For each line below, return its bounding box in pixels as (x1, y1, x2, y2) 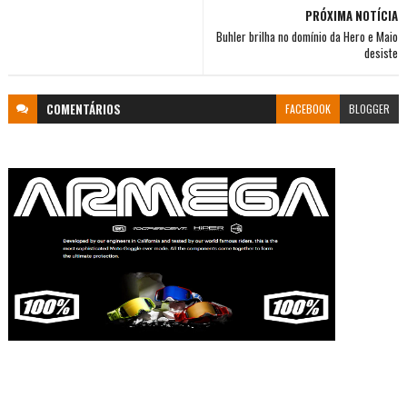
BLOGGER (349, 101, 391, 117)
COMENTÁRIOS (45, 100, 121, 119)
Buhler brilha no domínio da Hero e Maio (216, 27, 399, 46)
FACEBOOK (285, 101, 332, 117)
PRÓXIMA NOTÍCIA (305, 6, 399, 25)
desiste (364, 44, 399, 63)
